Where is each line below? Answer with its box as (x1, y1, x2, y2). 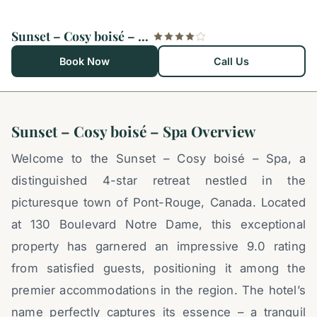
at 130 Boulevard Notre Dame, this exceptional (11, 217, 306, 232)
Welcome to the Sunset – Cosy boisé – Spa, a (11, 151, 306, 166)
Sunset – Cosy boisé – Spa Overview (11, 121, 255, 142)
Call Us (214, 55, 250, 68)
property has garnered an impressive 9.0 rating (11, 239, 306, 254)
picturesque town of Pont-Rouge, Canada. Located (11, 195, 306, 210)
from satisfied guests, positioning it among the (11, 261, 306, 276)
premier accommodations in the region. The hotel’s (11, 283, 306, 298)
